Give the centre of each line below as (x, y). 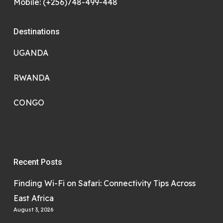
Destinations (36, 32)
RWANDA (31, 78)
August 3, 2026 (33, 210)
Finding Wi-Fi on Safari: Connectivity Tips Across (104, 183)
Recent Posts (38, 162)
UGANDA (31, 53)
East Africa (33, 198)
